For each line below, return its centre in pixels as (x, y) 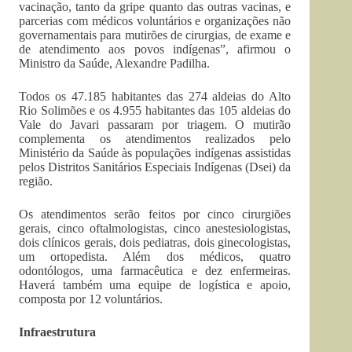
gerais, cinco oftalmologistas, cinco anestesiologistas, (155, 228)
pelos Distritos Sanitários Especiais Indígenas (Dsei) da (155, 167)
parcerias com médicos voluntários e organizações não (155, 21)
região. (36, 181)
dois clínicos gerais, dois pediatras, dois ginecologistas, (155, 242)
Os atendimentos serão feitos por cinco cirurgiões (155, 214)
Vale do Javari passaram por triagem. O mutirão (155, 125)
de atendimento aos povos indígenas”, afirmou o (155, 49)
